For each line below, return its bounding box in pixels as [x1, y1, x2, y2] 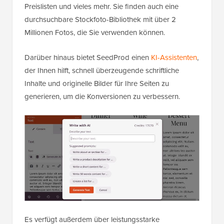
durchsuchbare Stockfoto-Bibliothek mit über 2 [24, 13, 176, 25]
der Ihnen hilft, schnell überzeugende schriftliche [24, 64, 179, 76]
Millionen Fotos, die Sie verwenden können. [24, 26, 165, 38]
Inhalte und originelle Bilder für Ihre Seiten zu [24, 77, 169, 89]
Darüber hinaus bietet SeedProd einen [24, 51, 151, 63]
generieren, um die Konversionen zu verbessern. [24, 90, 180, 102]
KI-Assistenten [151, 51, 197, 63]
